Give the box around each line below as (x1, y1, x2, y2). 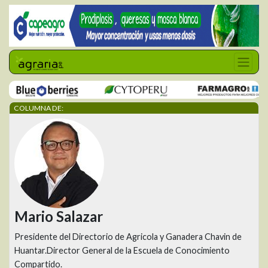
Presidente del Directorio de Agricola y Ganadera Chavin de (14, 232, 242, 242)
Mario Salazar (14, 208, 103, 225)
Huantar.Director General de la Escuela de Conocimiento (14, 245, 230, 255)
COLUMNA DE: (14, 103, 63, 112)
